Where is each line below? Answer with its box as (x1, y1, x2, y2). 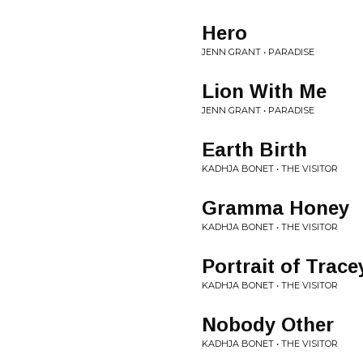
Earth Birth (202, 139, 307, 160)
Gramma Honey (202, 197, 349, 219)
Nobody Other (202, 314, 334, 335)
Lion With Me (202, 80, 327, 102)
